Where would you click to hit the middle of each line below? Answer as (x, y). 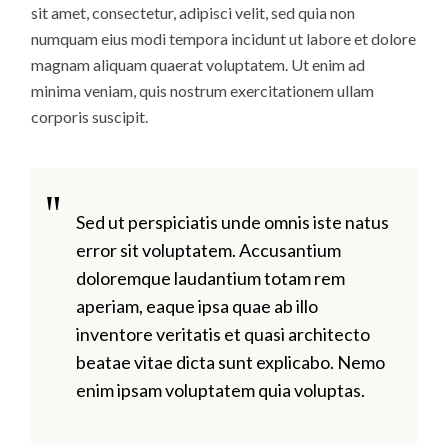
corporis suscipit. (90, 117)
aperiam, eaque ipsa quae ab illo (197, 306)
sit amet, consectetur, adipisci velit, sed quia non (193, 13)
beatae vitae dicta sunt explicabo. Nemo (231, 362)
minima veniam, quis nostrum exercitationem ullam (203, 91)
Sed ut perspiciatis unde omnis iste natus (233, 222)
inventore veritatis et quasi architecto (223, 334)
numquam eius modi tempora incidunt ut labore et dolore (224, 39)
